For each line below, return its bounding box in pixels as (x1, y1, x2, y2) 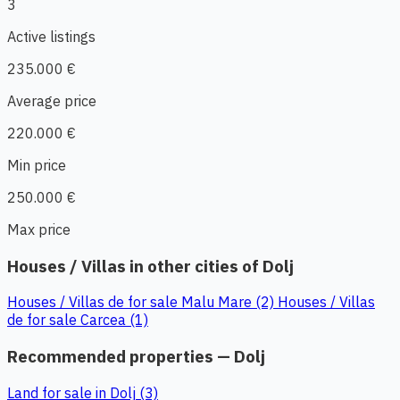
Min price (7, 156, 66, 174)
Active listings (7, 28, 96, 46)
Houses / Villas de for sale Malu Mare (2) (7, 293, 278, 312)
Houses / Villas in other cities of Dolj (7, 254, 294, 277)
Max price (7, 221, 71, 238)
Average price (7, 92, 96, 110)
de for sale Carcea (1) (7, 311, 148, 329)
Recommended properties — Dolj (7, 346, 265, 368)
